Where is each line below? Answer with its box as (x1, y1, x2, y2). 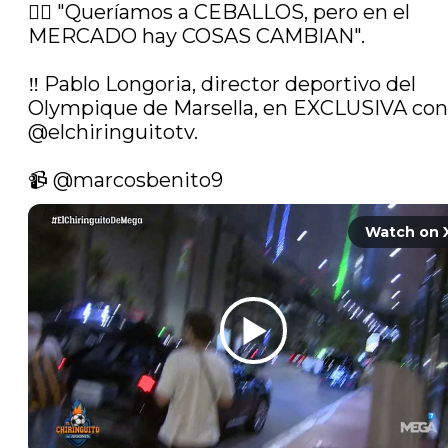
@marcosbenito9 (53, 168, 223, 193)
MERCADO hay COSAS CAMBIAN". (28, 24, 365, 49)
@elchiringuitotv (28, 120, 194, 145)
